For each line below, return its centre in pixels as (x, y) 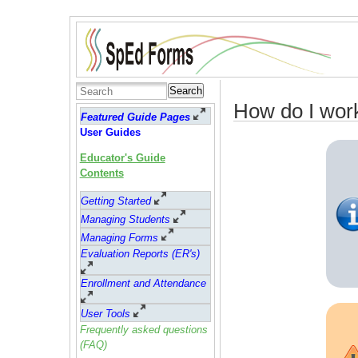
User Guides (110, 133)
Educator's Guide (122, 158)
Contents (101, 173)
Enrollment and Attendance (143, 283)
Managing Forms (119, 237)
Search (185, 90)
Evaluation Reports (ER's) (140, 254)
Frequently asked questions (143, 330)
